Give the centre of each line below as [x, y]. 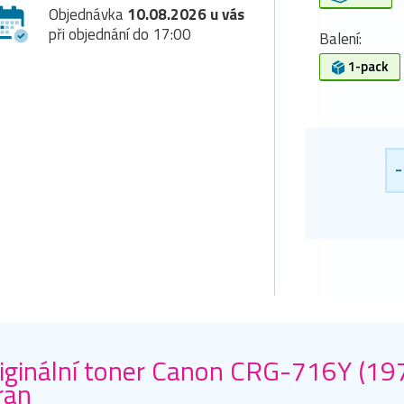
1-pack [367, 66]
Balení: [340, 39]
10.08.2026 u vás [186, 14]
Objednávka [88, 14]
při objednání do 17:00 [120, 34]
